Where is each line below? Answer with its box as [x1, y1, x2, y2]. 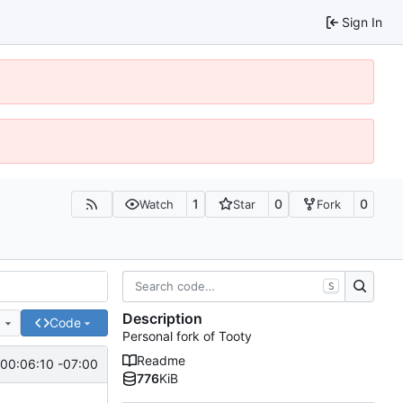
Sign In [342, 13, 382, 30]
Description [122, 309, 202, 328]
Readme [137, 353, 185, 369]
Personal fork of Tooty [122, 328, 252, 345]
